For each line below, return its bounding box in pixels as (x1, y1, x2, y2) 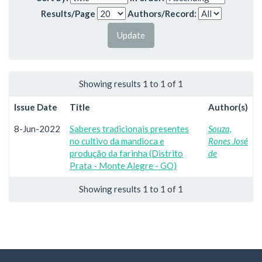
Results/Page (40, 8, 95, 19)
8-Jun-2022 (14, 123, 60, 134)
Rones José (208, 135, 248, 146)
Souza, (208, 123, 232, 134)
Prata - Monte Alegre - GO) (70, 160, 177, 171)
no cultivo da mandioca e (70, 135, 164, 146)
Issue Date (14, 101, 57, 112)
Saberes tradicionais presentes (70, 123, 189, 134)
